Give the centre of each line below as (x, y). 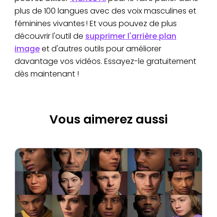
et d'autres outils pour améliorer (101, 49)
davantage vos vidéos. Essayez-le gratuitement (105, 62)
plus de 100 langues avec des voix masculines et (105, 11)
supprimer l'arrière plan (131, 36)
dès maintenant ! (47, 74)
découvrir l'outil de (50, 36)
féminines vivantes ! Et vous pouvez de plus (96, 24)
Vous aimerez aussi (108, 120)
